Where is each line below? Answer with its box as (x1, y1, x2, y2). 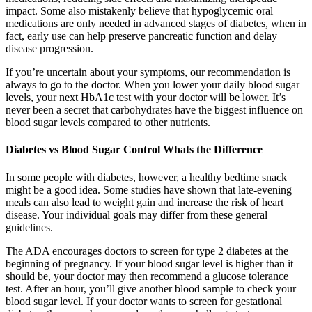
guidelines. (6, 221, 53, 233)
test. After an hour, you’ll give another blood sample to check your (6, 282, 296, 295)
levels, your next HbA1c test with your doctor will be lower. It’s (6, 91, 286, 104)
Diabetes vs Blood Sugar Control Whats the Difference (6, 143, 263, 156)
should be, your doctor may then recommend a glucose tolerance (6, 270, 288, 282)
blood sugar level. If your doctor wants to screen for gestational (6, 295, 282, 307)
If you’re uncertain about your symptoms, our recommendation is (6, 66, 290, 79)
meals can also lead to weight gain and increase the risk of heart (6, 196, 283, 208)
